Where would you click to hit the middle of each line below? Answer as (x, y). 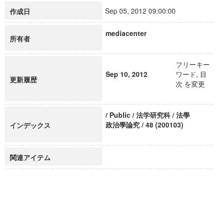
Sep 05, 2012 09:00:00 (145, 11)
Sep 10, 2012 (127, 74)
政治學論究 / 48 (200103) (145, 125)
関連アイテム (30, 157)
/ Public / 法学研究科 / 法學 (148, 115)
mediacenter (126, 33)
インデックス (30, 125)
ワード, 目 (191, 74)
